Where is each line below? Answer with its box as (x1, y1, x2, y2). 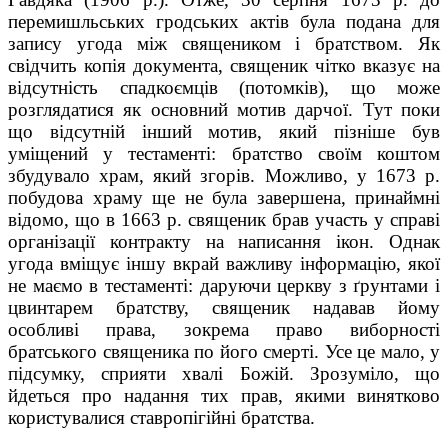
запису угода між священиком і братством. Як (8, 32, 440, 54)
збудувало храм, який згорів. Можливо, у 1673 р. (8, 164, 440, 186)
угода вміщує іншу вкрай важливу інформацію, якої (8, 252, 440, 274)
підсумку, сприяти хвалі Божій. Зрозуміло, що (8, 362, 440, 384)
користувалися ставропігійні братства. (8, 406, 315, 428)
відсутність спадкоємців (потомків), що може (8, 76, 440, 98)
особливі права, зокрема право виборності (8, 318, 440, 340)
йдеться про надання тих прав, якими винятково (8, 384, 440, 406)
